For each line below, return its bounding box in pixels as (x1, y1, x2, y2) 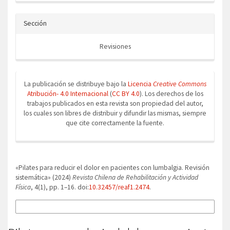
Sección (24, 19, 47, 28)
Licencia (127, 80, 153, 88)
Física (15, 183, 31, 191)
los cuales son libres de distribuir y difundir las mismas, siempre (24, 109, 206, 118)
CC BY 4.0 (111, 89, 140, 98)
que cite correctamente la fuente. (66, 119, 164, 127)
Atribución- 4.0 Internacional (27, 89, 108, 98)
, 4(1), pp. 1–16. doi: (31, 183, 89, 191)
